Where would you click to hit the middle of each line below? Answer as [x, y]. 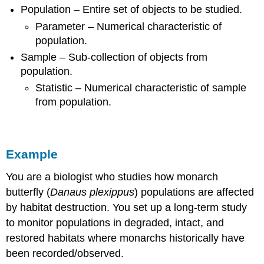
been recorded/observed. [65, 253]
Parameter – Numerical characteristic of [128, 26]
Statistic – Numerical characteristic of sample [141, 88]
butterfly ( [28, 192]
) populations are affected [194, 192]
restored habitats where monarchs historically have [126, 238]
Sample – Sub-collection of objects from [114, 57]
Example [32, 154]
